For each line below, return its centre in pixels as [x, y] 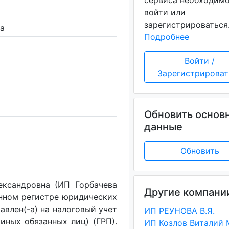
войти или [165, 12]
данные [163, 127]
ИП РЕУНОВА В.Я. [179, 211]
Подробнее [166, 37]
